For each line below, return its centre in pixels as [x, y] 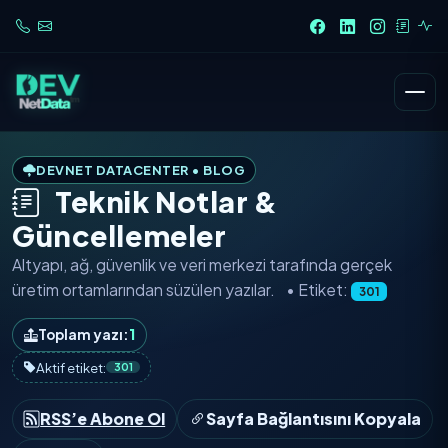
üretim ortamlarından [87, 290]
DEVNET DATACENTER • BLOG [141, 170]
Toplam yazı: [84, 334]
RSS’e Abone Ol [103, 419]
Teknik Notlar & [163, 201]
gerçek [366, 265]
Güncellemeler [119, 235]
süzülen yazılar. [220, 290]
